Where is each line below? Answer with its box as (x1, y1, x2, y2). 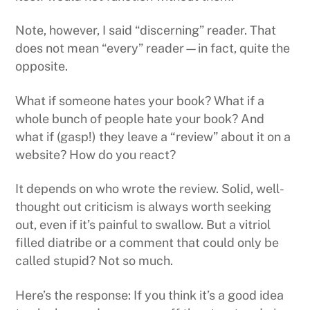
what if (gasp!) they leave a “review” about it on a (15, 129, 291, 144)
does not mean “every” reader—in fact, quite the (15, 41, 291, 56)
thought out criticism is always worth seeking (15, 199, 272, 215)
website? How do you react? (15, 147, 176, 162)
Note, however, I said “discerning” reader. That (15, 23, 277, 38)
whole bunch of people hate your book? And (15, 111, 265, 126)
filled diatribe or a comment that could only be (15, 235, 280, 250)
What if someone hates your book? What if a (15, 93, 265, 108)
